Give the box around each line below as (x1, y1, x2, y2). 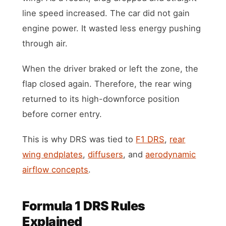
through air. (22, 38, 68, 48)
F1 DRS (136, 134, 165, 144)
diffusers (88, 149, 124, 159)
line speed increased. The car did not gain (22, 8, 190, 18)
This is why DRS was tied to (22, 134, 136, 144)
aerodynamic (145, 149, 196, 159)
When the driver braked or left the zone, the (22, 63, 199, 74)
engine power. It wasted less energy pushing (22, 23, 201, 33)
